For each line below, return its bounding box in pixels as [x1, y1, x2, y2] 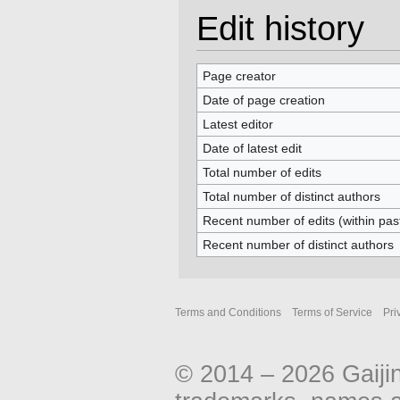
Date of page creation [202, 93, 325, 108]
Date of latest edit [202, 141, 302, 156]
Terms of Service [292, 306, 372, 320]
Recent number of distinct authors [202, 237, 394, 253]
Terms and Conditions [175, 306, 281, 320]
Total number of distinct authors [202, 189, 380, 204]
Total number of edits [202, 165, 321, 180]
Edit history [196, 9, 364, 48]
